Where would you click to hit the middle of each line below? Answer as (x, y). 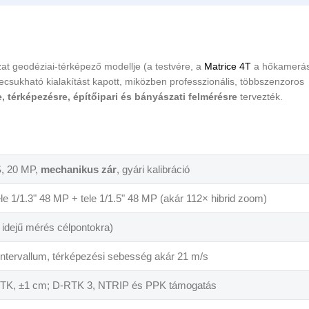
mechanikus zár (79, 170)
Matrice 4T (228, 67)
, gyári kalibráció (153, 170)
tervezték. (260, 97)
